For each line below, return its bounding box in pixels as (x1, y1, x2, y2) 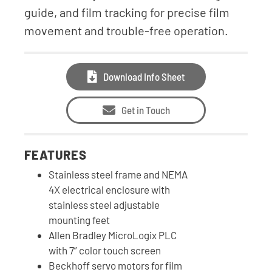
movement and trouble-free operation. (24, 22, 228, 38)
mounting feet (49, 213, 110, 226)
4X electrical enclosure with (49, 183, 170, 195)
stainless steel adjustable (49, 198, 160, 211)
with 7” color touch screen (49, 243, 161, 256)
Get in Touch (121, 103, 170, 116)
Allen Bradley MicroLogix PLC (49, 228, 177, 241)
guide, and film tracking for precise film (24, 4, 229, 19)
